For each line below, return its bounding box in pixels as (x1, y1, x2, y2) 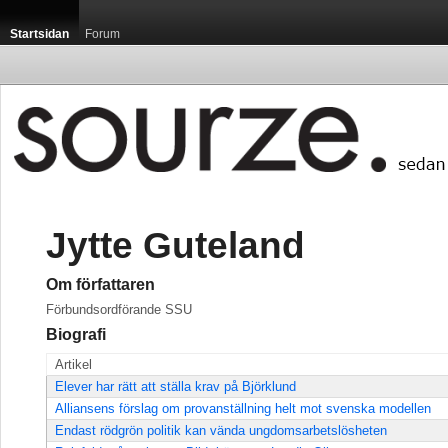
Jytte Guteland (46, 224, 305, 266)
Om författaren (46, 276, 155, 293)
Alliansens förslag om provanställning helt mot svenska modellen (55, 401, 431, 416)
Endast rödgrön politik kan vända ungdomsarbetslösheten (55, 423, 387, 438)
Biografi (46, 326, 106, 343)
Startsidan (10, 27, 69, 41)
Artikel (55, 357, 92, 372)
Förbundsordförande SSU (46, 302, 192, 317)
